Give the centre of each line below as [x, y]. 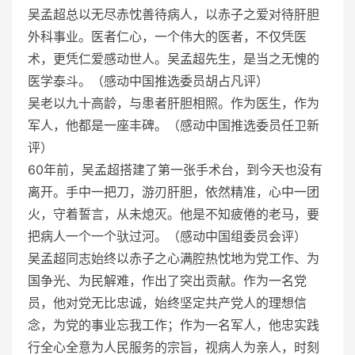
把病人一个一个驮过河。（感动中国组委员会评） [167, 236]
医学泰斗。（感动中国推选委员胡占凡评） [148, 80]
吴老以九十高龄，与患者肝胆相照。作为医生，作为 [174, 103]
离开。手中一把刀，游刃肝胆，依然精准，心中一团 [174, 191]
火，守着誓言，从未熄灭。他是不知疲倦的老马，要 [174, 214]
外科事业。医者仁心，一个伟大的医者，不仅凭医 [167, 36]
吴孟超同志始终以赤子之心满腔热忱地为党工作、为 [174, 258]
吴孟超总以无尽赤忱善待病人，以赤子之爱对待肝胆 [174, 14]
